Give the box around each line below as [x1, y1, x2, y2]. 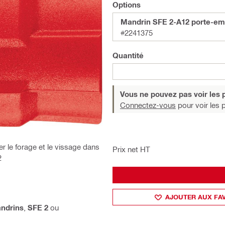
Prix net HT [113, 145, 150, 154]
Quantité [113, 51, 144, 60]
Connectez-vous [120, 100, 176, 109]
